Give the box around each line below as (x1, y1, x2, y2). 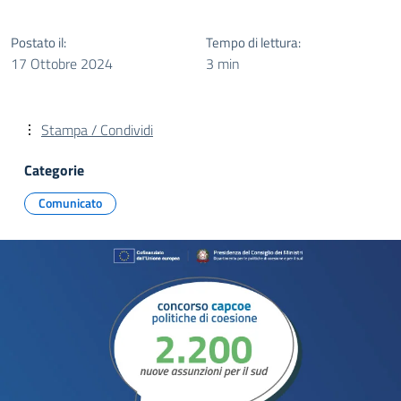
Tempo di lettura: (206, 32, 301, 53)
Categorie (24, 159, 84, 181)
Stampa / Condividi (41, 119, 153, 141)
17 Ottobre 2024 (11, 53, 113, 74)
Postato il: (11, 32, 66, 53)
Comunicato (38, 193, 102, 212)
